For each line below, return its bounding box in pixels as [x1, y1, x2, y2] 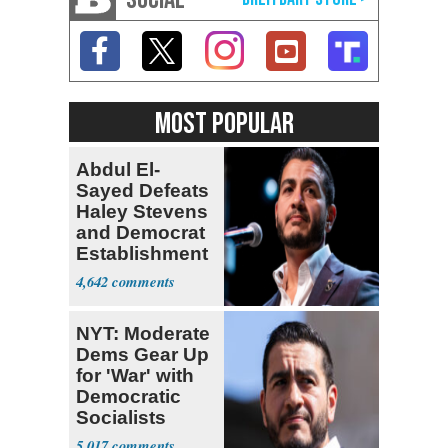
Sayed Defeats [76, 179, 209, 201]
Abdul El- [76, 158, 160, 180]
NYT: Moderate [76, 322, 210, 344]
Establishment [76, 242, 208, 264]
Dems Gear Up [76, 343, 209, 365]
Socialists [76, 406, 166, 428]
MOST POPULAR [154, 105, 294, 142]
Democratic [76, 385, 181, 407]
